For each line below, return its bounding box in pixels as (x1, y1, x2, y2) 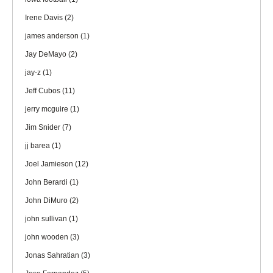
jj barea (25, 141, 52, 150)
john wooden (25, 232, 70, 241)
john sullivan (25, 214, 69, 223)
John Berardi (25, 177, 69, 186)
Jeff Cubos (25, 86, 62, 95)
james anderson (25, 31, 80, 40)
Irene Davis (25, 13, 65, 22)
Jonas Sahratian (25, 250, 81, 260)
